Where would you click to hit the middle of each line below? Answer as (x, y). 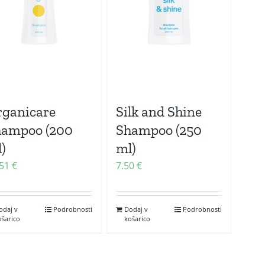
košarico (138, 219)
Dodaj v (136, 209)
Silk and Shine (159, 112)
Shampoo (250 (159, 130)
